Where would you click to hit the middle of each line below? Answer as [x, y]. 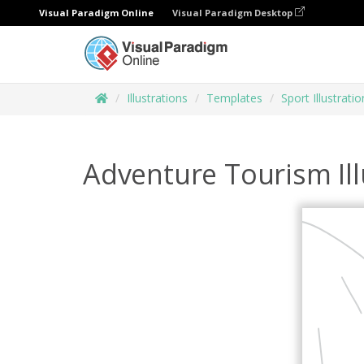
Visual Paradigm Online [96, 13]
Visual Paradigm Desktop [234, 13]
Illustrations [157, 98]
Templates [234, 98]
